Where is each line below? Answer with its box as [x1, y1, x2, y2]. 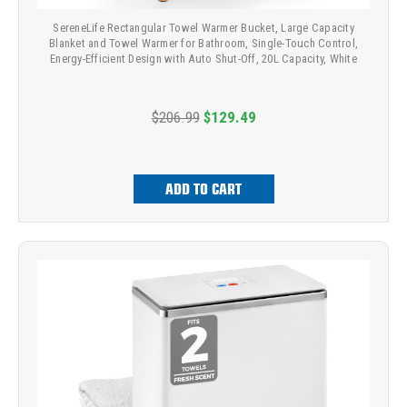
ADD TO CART [165, 179, 242, 198]
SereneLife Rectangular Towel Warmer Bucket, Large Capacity [53, 20, 354, 35]
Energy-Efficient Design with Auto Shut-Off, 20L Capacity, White [50, 51, 357, 65]
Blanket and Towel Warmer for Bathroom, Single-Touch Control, [49, 35, 358, 50]
